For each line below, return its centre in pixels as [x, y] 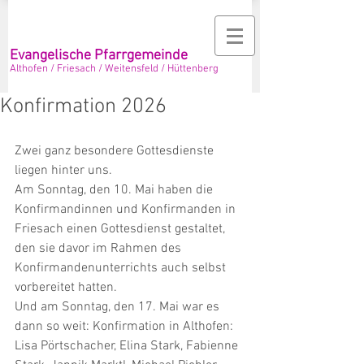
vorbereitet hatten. [66, 288]
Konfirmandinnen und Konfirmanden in [127, 210]
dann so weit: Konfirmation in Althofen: [124, 327]
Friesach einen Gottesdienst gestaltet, [121, 229]
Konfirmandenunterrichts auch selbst [122, 268]
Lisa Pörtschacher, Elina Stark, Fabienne [128, 346]
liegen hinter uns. [63, 171]
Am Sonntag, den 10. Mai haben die [115, 190]
